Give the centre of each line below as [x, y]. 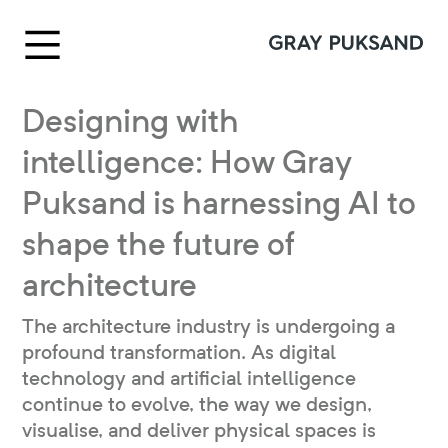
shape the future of [158, 243]
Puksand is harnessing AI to [219, 202]
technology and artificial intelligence [189, 378]
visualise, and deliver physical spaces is [199, 430]
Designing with [130, 120]
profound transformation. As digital [179, 352]
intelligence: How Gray [187, 161]
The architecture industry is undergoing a [208, 326]
